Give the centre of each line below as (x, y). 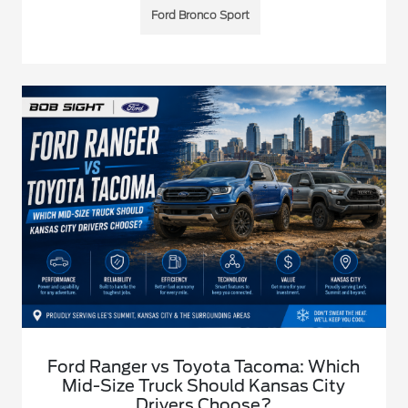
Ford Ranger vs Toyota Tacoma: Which (204, 366)
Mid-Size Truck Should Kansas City (204, 385)
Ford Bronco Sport (200, 15)
